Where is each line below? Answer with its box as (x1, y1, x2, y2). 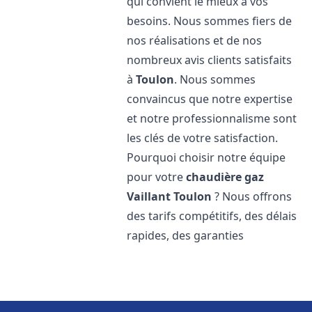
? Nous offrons (212, 189, 292, 204)
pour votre (127, 169, 187, 185)
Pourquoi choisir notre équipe (127, 150, 286, 165)
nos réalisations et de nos (127, 33, 263, 48)
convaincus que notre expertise (127, 91, 293, 107)
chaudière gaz (186, 169, 265, 185)
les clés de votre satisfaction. (127, 130, 279, 146)
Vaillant (127, 189, 171, 204)
